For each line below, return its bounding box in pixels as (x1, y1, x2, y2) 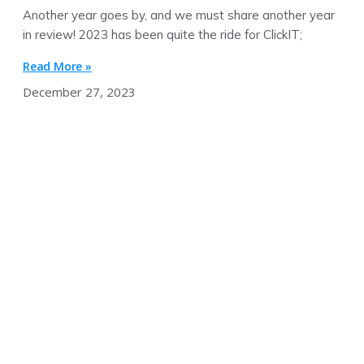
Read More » (23, 58, 92, 74)
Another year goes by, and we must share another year (23, 6, 335, 23)
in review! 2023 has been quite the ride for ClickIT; (23, 26, 302, 42)
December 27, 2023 (23, 83, 136, 100)
